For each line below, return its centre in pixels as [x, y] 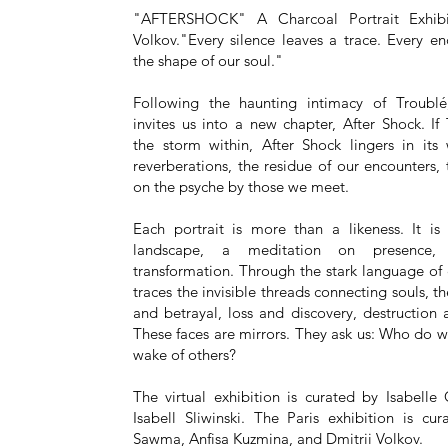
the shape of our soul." [208, 60]
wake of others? [184, 354]
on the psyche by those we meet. [241, 186]
